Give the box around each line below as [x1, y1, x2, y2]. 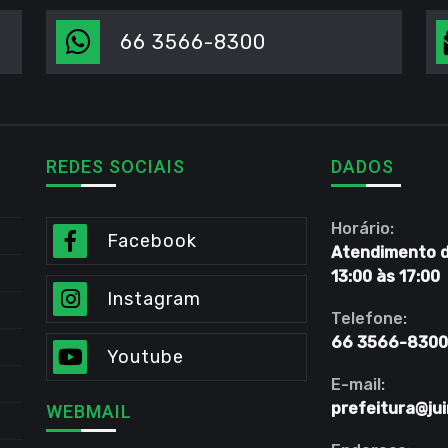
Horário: [331, 218, 394, 238]
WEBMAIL [46, 400, 132, 422]
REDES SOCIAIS [46, 155, 185, 177]
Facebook [107, 229, 197, 252]
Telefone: [331, 308, 407, 328]
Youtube [107, 345, 184, 368]
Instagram [107, 287, 201, 310]
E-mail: [331, 374, 385, 394]
